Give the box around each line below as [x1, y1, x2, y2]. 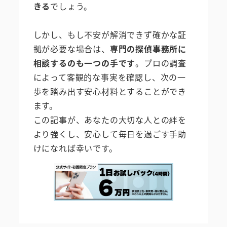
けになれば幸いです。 [33, 142, 118, 155]
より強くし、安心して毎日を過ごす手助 [33, 128, 186, 140]
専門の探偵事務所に [109, 43, 186, 55]
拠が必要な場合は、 [33, 43, 110, 55]
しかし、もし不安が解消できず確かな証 [33, 28, 186, 41]
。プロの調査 [135, 57, 187, 69]
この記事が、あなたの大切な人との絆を [33, 113, 186, 126]
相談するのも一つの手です [33, 57, 136, 69]
